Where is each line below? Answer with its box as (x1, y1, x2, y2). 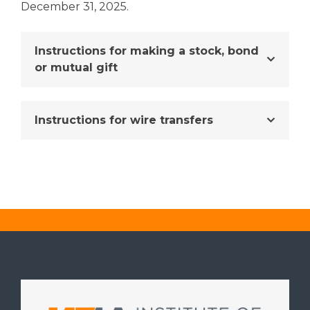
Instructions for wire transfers (35, 113, 213, 127)
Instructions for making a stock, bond (35, 44, 259, 57)
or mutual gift (35, 60, 118, 74)
